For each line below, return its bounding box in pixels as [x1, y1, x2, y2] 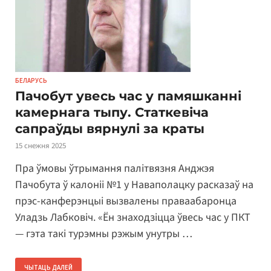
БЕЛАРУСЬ [15, 76, 47, 85]
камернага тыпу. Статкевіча [15, 104, 209, 120]
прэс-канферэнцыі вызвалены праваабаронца [15, 194, 237, 209]
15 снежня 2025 [15, 140, 66, 151]
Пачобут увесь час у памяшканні [15, 88, 241, 103]
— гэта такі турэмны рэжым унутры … [15, 226, 192, 242]
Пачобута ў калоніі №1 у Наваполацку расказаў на [15, 177, 253, 193]
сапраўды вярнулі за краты [15, 120, 204, 136]
